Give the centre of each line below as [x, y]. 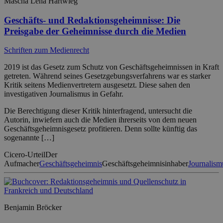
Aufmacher [22, 164]
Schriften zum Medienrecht [47, 50]
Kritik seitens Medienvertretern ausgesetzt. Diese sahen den [97, 85]
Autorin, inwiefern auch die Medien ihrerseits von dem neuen [100, 120]
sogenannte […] [29, 138]
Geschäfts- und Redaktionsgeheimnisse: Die [92, 20]
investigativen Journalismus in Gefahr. [64, 94]
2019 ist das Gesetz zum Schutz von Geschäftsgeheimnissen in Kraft [111, 67]
